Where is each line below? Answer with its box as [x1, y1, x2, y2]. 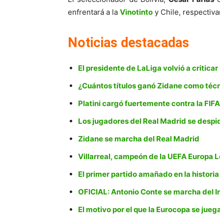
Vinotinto [120, 7, 153, 17]
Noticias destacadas [68, 35, 189, 51]
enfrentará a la [68, 7, 120, 17]
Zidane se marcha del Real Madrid [78, 134, 199, 144]
